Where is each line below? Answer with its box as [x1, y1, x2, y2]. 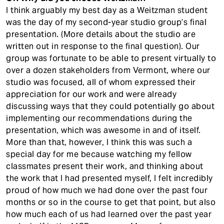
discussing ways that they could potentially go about [6, 100, 214, 111]
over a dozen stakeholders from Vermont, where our [6, 64, 210, 75]
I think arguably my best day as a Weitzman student [6, 4, 207, 15]
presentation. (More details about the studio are [6, 28, 195, 39]
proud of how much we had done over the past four [6, 184, 207, 195]
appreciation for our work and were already [6, 88, 176, 99]
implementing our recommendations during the [6, 112, 192, 123]
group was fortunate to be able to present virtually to [6, 52, 216, 63]
